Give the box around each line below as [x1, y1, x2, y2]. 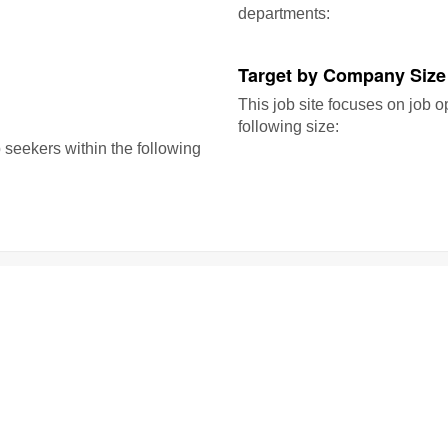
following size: [237, 118, 339, 135]
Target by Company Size [237, 62, 446, 88]
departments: [237, 5, 330, 22]
